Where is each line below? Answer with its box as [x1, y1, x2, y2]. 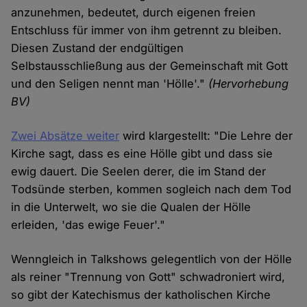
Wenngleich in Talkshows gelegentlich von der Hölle [11, 252, 293, 267]
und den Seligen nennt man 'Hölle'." [11, 77, 209, 91]
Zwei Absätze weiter [11, 129, 120, 143]
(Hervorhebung [208, 77, 289, 91]
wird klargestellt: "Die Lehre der [119, 129, 293, 143]
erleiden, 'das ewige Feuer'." [11, 218, 166, 232]
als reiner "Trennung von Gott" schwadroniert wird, [11, 270, 286, 284]
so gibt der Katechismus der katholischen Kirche [11, 288, 271, 302]
